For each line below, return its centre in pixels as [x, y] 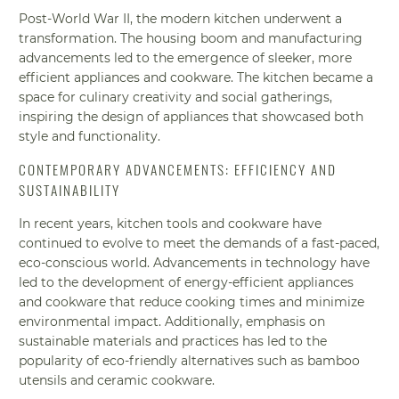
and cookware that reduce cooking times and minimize [192, 301]
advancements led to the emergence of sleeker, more [186, 57]
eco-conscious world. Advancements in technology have [195, 262]
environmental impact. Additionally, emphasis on [172, 321]
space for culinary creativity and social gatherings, [176, 97]
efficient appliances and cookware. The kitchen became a [196, 77]
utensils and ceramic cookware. [117, 380]
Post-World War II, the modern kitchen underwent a [181, 18]
